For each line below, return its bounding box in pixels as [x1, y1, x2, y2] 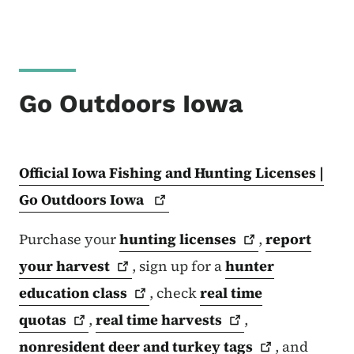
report [265, 228, 312, 249]
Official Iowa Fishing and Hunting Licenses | [19, 162, 324, 183]
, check [149, 282, 201, 303]
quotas [19, 309, 66, 330]
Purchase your [19, 228, 119, 249]
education [19, 282, 92, 303]
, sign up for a [132, 255, 226, 276]
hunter [225, 255, 275, 276]
